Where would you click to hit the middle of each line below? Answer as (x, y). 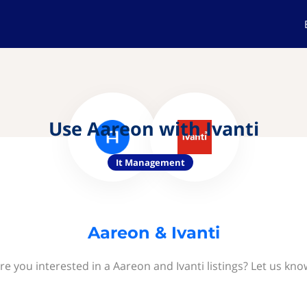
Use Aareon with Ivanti (153, 128)
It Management (150, 162)
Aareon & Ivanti (153, 233)
